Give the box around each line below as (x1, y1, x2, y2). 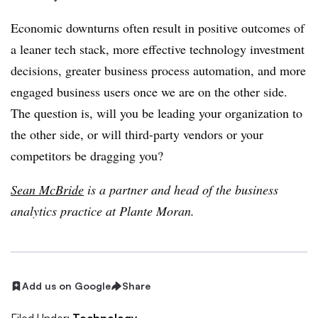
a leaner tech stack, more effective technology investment (11, 40, 305, 57)
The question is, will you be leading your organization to (11, 104, 302, 121)
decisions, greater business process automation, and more (11, 62, 306, 79)
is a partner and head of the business (84, 181, 278, 198)
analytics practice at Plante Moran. (11, 202, 194, 219)
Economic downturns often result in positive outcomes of (11, 19, 305, 36)
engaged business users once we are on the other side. (11, 83, 287, 100)
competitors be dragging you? (11, 147, 163, 164)
